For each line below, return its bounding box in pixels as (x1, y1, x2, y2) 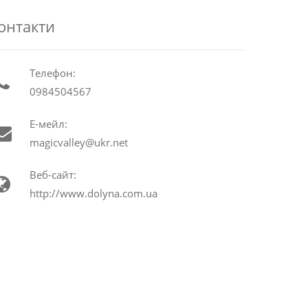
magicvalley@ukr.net (29, 135, 128, 149)
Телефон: (29, 65, 76, 80)
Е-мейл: (29, 116, 67, 131)
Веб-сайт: (29, 167, 76, 181)
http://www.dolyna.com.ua (29, 186, 157, 200)
